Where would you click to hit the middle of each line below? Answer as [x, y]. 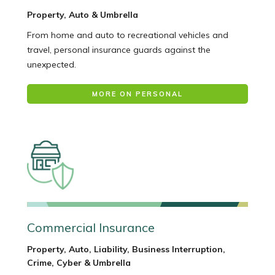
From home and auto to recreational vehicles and [127, 35]
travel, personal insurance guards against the [118, 50]
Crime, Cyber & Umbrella [79, 263]
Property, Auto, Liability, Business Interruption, [126, 250]
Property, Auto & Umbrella [82, 15]
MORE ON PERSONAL [137, 94]
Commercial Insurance [91, 228]
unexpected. [51, 65]
